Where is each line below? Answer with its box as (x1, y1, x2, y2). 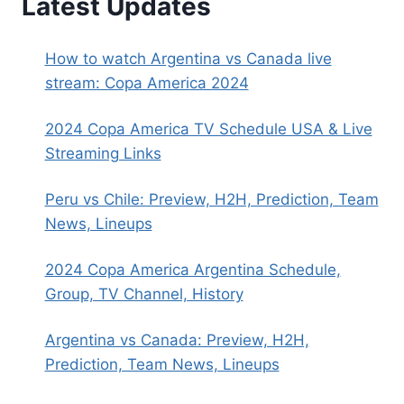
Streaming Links (44, 143, 161, 162)
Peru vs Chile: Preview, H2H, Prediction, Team (44, 189, 379, 208)
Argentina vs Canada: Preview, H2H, (44, 330, 309, 349)
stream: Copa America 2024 (44, 73, 249, 92)
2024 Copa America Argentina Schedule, (44, 260, 341, 279)
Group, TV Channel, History (44, 284, 243, 303)
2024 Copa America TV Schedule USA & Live (44, 119, 372, 138)
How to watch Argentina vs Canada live (44, 49, 332, 68)
